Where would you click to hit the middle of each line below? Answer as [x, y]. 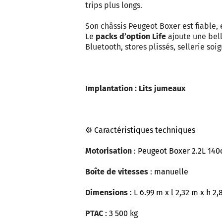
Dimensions [107, 193]
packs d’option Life [131, 36]
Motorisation [109, 151]
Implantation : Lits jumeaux [135, 88]
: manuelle [168, 172]
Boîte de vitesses [117, 172]
